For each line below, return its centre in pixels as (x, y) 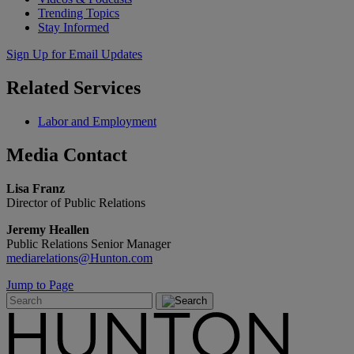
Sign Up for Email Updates (74, 55)
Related (40, 88)
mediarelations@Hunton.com (79, 258)
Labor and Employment (97, 122)
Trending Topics (79, 13)
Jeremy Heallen (48, 229)
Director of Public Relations (76, 202)
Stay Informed (73, 28)
